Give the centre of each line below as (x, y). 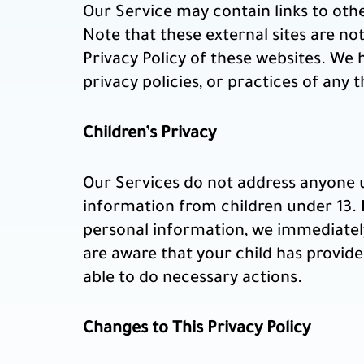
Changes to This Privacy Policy (197, 329)
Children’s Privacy (149, 134)
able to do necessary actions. (193, 279)
